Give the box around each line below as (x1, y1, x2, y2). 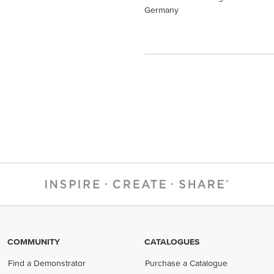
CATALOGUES (144, 237, 199, 246)
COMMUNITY (7, 237, 60, 246)
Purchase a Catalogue (145, 258, 228, 268)
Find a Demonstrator (8, 258, 86, 268)
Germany (144, 5, 179, 15)
